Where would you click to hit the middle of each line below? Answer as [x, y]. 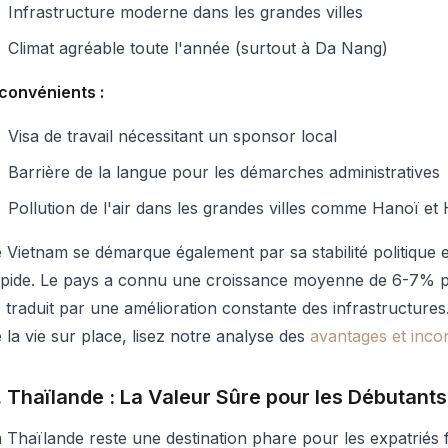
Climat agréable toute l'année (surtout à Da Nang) [198, 48]
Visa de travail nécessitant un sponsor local [172, 136]
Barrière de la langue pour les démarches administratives [224, 172]
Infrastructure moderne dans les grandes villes [185, 12]
